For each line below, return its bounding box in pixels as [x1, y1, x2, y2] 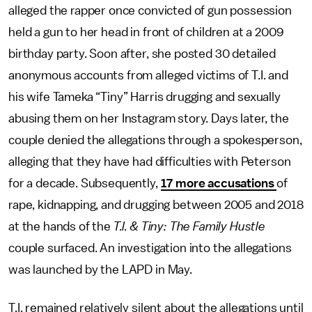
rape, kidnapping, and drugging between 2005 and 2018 [8, 198, 304, 211]
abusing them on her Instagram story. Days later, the [8, 111, 289, 125]
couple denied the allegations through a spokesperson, [8, 133, 302, 146]
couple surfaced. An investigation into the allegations [8, 241, 292, 254]
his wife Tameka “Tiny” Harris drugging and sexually [8, 90, 281, 103]
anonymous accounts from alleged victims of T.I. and [8, 68, 288, 81]
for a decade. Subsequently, [8, 176, 161, 189]
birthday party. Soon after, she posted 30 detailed [8, 47, 276, 60]
